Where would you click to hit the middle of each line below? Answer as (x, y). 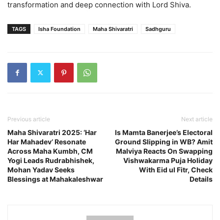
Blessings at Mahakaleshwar (55, 179)
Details (201, 179)
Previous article (29, 119)
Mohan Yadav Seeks (41, 169)
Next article (197, 119)
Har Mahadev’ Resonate (47, 141)
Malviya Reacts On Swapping (164, 151)
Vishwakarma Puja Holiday (168, 160)
